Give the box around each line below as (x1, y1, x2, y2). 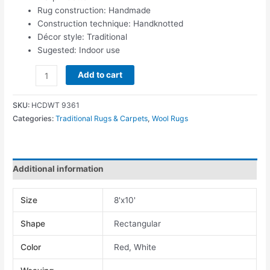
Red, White (114, 242, 157, 252)
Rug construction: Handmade (37, 5, 151, 16)
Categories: (13, 113, 56, 123)
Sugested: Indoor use (37, 45, 121, 55)
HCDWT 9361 (31, 100, 80, 110)
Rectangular (114, 218, 162, 228)
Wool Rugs (152, 113, 189, 123)
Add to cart (77, 70, 122, 80)
